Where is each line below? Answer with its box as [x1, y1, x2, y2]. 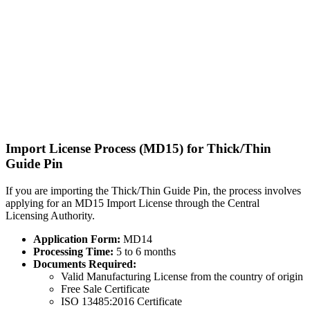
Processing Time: [33, 245, 113, 257]
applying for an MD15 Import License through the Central [6, 197, 259, 209]
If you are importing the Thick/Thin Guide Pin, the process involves [6, 184, 301, 197]
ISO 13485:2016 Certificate [61, 295, 182, 307]
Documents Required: [33, 257, 136, 270]
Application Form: [33, 232, 120, 245]
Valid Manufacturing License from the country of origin [61, 270, 303, 282]
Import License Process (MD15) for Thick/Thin [6, 141, 271, 156]
